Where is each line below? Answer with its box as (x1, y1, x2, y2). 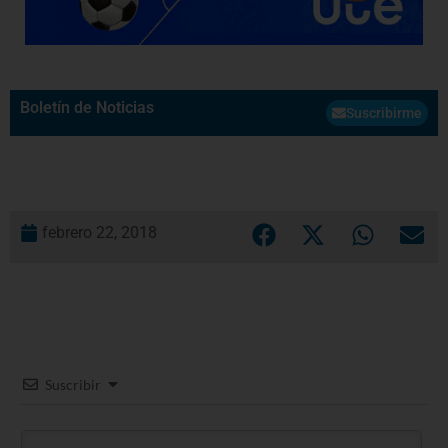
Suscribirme (346, 104, 422, 121)
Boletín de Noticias (20, 97, 154, 117)
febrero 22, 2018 (42, 222, 157, 242)
